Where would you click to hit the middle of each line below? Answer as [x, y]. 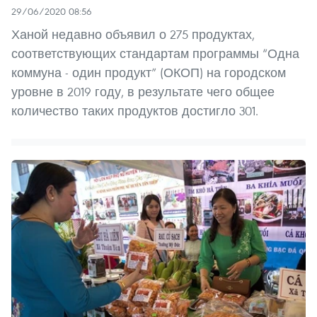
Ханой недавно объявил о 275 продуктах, [133, 34]
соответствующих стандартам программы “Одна [155, 53]
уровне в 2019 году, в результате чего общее [143, 91]
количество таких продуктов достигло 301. [135, 110]
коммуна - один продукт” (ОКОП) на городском [149, 72]
